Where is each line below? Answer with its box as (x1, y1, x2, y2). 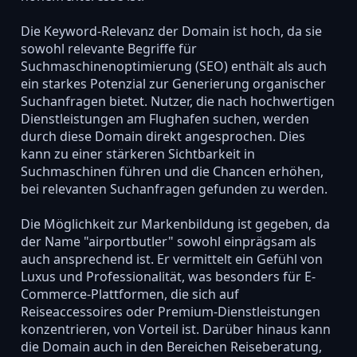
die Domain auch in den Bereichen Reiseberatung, (20, 337, 322, 355)
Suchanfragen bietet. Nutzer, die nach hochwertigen (20, 92, 335, 110)
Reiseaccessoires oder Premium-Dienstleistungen (20, 302, 320, 320)
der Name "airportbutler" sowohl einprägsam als (20, 232, 316, 250)
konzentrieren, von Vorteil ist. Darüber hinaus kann (20, 320, 331, 338)
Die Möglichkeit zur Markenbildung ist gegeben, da (20, 214, 330, 233)
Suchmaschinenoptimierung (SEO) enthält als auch (20, 57, 327, 75)
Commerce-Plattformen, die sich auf (20, 284, 239, 303)
